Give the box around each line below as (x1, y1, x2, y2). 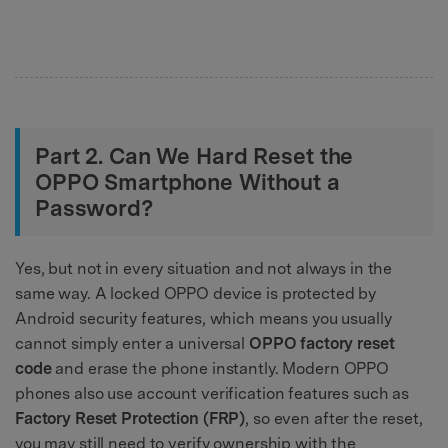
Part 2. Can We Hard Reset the (35, 143, 354, 170)
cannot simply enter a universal (15, 334, 249, 354)
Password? (35, 195, 153, 222)
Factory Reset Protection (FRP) (15, 409, 246, 429)
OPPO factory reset (248, 334, 395, 354)
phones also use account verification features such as (15, 384, 410, 404)
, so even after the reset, (245, 409, 423, 429)
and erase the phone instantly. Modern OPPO (51, 359, 389, 379)
